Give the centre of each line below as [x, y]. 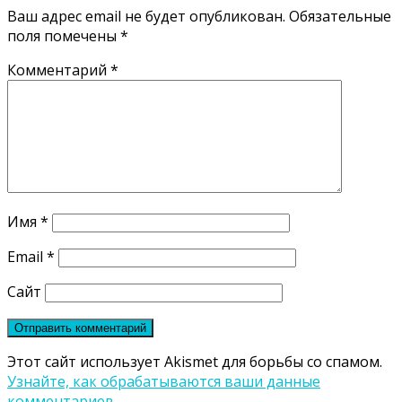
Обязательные [340, 17]
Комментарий [59, 70]
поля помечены [64, 36]
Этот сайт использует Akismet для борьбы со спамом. [195, 362]
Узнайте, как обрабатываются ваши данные [164, 382]
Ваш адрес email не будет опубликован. [146, 17]
